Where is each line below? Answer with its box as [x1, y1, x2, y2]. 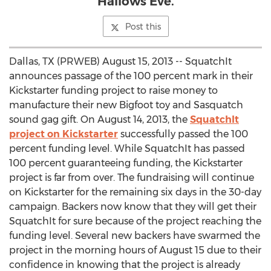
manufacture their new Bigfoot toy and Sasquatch [9, 99, 243, 111]
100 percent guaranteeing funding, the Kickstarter [9, 157, 243, 169]
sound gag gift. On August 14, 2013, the [9, 114, 190, 125]
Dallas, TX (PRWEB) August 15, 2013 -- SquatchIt [9, 56, 232, 67]
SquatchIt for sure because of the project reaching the [9, 215, 261, 227]
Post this [125, 21, 161, 32]
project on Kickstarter [9, 128, 118, 140]
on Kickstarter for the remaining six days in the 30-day [9, 186, 261, 198]
